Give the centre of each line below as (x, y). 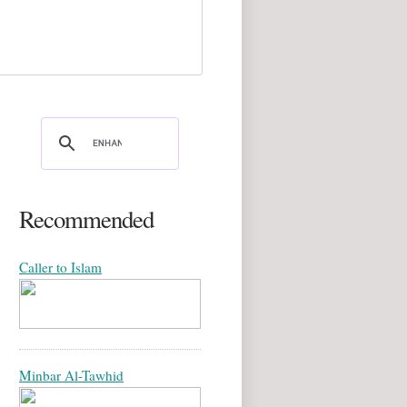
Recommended (86, 219)
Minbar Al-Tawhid (71, 376)
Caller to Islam (60, 268)
